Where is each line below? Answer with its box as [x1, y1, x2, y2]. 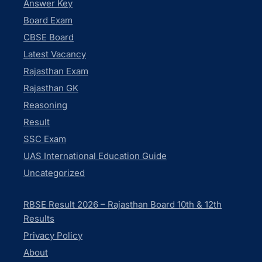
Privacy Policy [23, 229, 82, 241]
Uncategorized [23, 167, 85, 178]
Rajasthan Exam [23, 65, 88, 77]
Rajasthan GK [23, 82, 78, 94]
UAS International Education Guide [23, 150, 167, 161]
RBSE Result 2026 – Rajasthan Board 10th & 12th [23, 198, 222, 210]
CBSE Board [23, 31, 74, 43]
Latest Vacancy [23, 48, 86, 60]
